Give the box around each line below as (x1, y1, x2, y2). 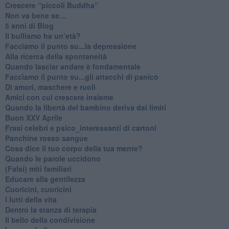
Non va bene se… (5, 10, 66, 20)
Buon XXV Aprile (5, 112, 62, 123)
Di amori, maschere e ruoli (5, 81, 96, 92)
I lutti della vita (5, 194, 57, 204)
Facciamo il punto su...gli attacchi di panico (5, 71, 158, 82)
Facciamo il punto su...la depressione (5, 40, 136, 51)
